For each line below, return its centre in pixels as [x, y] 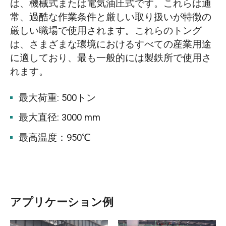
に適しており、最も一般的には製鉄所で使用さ [110, 58]
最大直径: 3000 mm [60, 118]
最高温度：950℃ [55, 137]
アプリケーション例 [62, 203]
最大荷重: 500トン [58, 98]
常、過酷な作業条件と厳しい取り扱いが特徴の [110, 17]
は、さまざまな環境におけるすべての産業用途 [110, 45]
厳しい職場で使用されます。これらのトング [106, 31]
